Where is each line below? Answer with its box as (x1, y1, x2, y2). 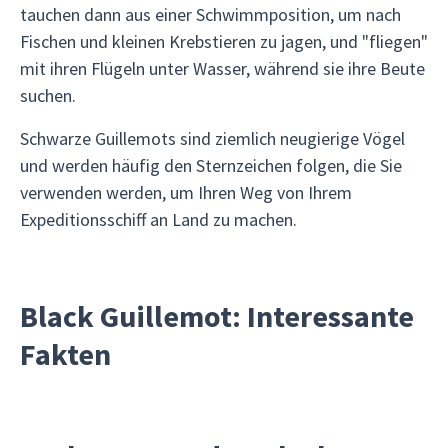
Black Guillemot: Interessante (20, 297, 414, 335)
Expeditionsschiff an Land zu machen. (20, 208, 297, 231)
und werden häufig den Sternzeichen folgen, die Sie (20, 154, 402, 177)
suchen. (20, 84, 76, 107)
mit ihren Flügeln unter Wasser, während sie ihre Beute (20, 57, 425, 80)
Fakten (20, 335, 111, 373)
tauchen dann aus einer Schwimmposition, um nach (20, 3, 401, 26)
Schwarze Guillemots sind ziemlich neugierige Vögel (20, 127, 405, 150)
